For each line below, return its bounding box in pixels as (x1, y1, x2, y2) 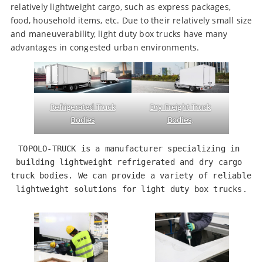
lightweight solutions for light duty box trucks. (16, 184, 247, 194)
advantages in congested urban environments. (11, 42, 200, 53)
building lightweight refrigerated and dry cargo (16, 157, 242, 167)
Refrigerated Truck (50, 102, 116, 112)
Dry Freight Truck (149, 102, 211, 112)
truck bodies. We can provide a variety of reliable (11, 171, 252, 180)
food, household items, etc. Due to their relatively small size (11, 15, 252, 26)
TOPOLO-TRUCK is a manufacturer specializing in (18, 144, 240, 153)
